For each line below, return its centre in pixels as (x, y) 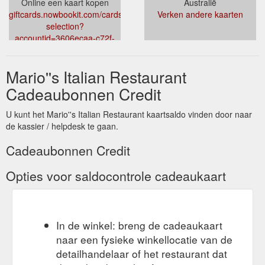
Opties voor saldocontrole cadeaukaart (116, 175)
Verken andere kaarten (200, 14)
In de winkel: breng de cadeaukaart (139, 225)
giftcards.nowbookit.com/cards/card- (77, 14)
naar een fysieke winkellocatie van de (144, 239)
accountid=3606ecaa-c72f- (65, 38)
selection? (65, 26)
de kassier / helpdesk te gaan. (62, 126)
